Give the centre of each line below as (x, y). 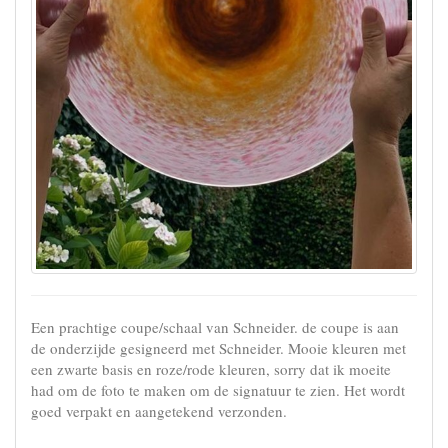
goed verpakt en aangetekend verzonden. (159, 410)
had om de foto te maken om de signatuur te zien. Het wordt (218, 389)
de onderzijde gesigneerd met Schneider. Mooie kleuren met (218, 347)
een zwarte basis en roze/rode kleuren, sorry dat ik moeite (211, 368)
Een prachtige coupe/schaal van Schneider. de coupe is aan (215, 326)
